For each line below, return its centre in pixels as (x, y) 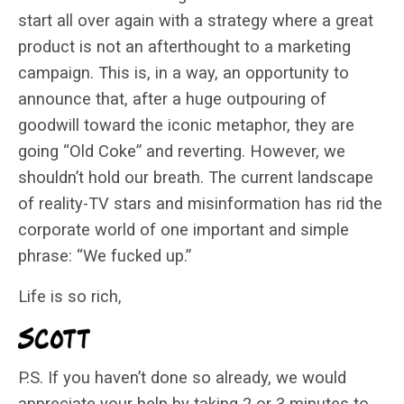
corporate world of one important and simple (184, 229)
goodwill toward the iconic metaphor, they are (186, 124)
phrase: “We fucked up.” (105, 255)
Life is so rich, (70, 296)
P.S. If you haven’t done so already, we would (182, 377)
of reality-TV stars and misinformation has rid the (200, 203)
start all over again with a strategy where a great (196, 20)
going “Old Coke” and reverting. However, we (182, 151)
